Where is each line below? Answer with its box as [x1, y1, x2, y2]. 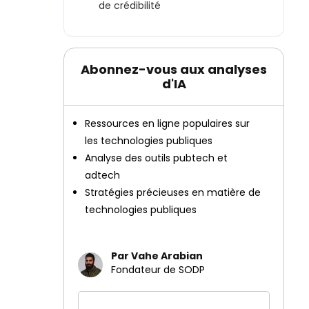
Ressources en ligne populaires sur [85, 117, 250, 130]
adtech [85, 168, 120, 182]
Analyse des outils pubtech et [85, 151, 228, 165]
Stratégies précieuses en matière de [85, 186, 261, 199]
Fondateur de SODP [111, 263, 205, 277]
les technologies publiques [85, 134, 212, 148]
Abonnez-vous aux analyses [81, 61, 267, 78]
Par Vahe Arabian [111, 249, 203, 263]
